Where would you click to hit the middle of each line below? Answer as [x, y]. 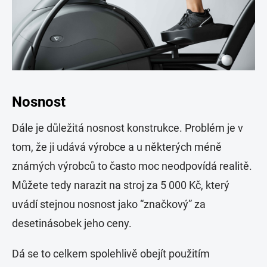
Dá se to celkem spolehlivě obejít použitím [111, 254]
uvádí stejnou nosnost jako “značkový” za [109, 204]
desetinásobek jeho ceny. [72, 223]
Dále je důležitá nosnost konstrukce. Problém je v [128, 128]
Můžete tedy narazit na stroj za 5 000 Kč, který [121, 185]
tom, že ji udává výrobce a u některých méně [117, 147]
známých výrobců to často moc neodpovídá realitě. [132, 166]
